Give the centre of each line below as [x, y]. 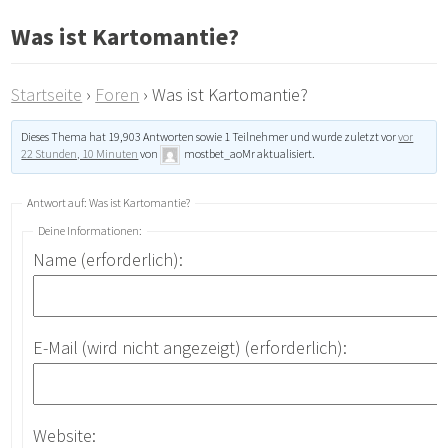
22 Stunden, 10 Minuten [80, 154]
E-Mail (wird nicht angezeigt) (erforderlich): [190, 348]
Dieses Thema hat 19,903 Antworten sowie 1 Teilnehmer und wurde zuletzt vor [210, 137]
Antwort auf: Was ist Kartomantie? [109, 203]
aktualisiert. [285, 154]
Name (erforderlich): [108, 260]
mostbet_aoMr [220, 154]
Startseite [47, 95]
